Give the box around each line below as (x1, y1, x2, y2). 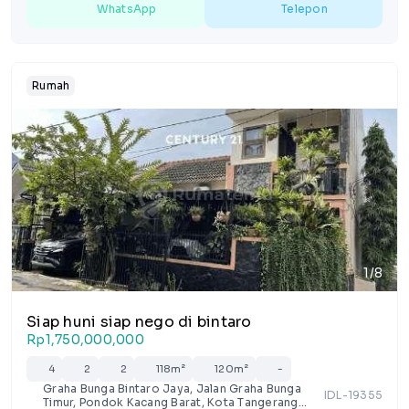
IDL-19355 (323, 388, 383, 402)
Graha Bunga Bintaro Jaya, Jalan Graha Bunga (43, 382, 301, 395)
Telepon (281, 2, 328, 16)
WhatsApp (96, 2, 157, 16)
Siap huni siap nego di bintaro (26, 312, 252, 331)
